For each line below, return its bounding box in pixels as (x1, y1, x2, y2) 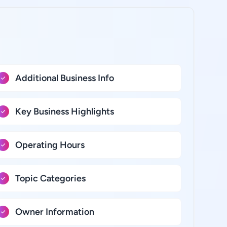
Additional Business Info (15, 72, 114, 84)
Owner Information (15, 206, 94, 217)
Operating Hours (15, 139, 85, 150)
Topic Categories (15, 173, 86, 184)
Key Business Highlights (15, 106, 114, 117)
